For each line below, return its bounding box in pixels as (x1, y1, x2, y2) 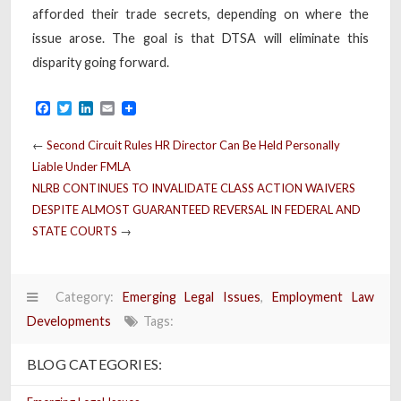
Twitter (72, 99, 118, 117)
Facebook (50, 99, 113, 117)
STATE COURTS (32, 223, 117, 238)
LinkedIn (93, 99, 146, 117)
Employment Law (272, 288, 375, 304)
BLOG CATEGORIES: (27, 354, 163, 372)
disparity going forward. (32, 54, 169, 70)
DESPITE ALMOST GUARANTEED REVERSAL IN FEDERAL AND (32, 201, 361, 217)
